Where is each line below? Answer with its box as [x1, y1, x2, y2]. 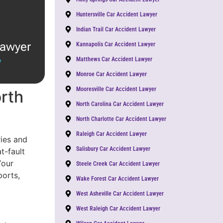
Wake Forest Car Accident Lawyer [76, 175, 159, 182]
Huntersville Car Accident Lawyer [76, 10, 157, 18]
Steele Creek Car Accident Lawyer [76, 160, 160, 167]
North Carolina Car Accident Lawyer [76, 100, 164, 108]
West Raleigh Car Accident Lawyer [76, 205, 160, 212]
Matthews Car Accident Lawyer [76, 55, 152, 63]
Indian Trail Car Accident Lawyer [76, 25, 156, 33]
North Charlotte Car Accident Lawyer [76, 115, 166, 122]
